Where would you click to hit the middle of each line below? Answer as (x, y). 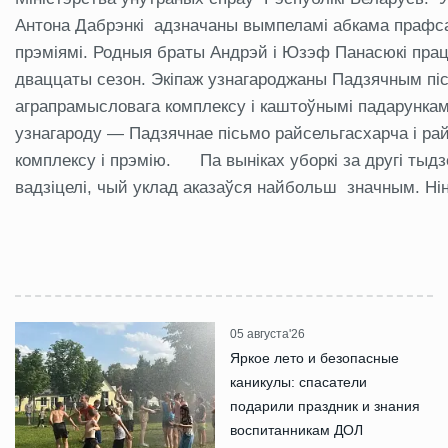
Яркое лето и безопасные (314, 358)
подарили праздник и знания (325, 406)
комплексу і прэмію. (95, 160)
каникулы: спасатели (298, 382)
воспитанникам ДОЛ (296, 430)
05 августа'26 (267, 334)
